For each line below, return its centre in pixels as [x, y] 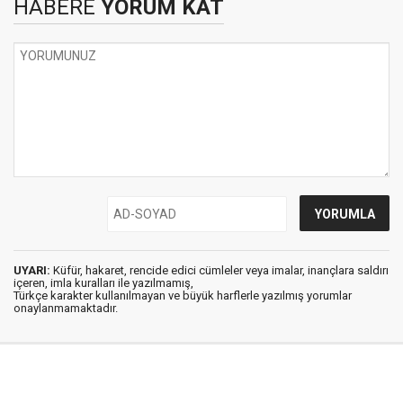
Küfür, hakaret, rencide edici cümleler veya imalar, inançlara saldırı [219, 270]
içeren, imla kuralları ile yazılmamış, [103, 282]
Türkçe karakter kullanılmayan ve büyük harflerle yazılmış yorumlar [183, 295]
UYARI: [32, 270]
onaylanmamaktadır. [66, 308]
